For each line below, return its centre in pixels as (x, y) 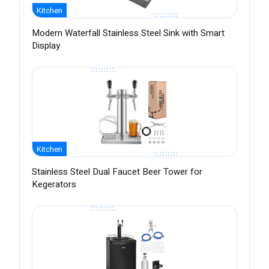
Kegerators (54, 185)
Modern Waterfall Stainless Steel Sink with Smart (128, 33)
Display (46, 46)
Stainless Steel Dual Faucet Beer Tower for (117, 172)
